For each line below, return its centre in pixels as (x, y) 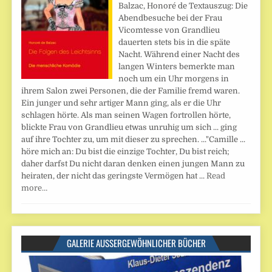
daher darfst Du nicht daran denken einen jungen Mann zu (133, 163)
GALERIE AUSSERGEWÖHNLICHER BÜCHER (134, 243)
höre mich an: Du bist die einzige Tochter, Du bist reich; (126, 151)
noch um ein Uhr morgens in (174, 78)
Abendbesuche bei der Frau (171, 18)
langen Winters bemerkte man (177, 66)
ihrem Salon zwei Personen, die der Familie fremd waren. (131, 90)
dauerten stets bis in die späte (175, 42)
